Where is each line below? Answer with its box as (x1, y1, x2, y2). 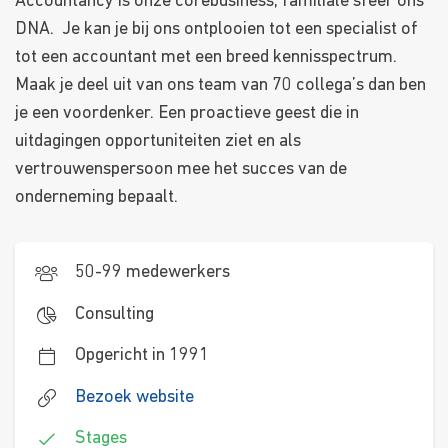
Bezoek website (75, 387, 195, 407)
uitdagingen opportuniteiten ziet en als (15, 132, 301, 152)
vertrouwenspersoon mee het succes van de (15, 160, 347, 180)
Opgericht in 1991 (75, 346, 210, 366)
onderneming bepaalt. (15, 188, 178, 208)
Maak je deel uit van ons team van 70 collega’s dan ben (15, 76, 426, 96)
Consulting (75, 304, 155, 324)
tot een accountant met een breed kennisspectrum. (15, 48, 397, 68)
